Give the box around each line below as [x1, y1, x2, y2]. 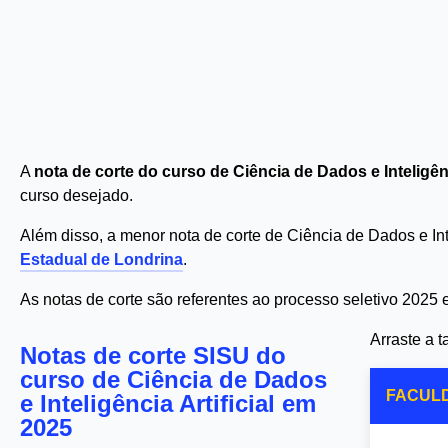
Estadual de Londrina [20, 251, 183, 268]
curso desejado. [20, 187, 133, 204]
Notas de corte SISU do [20, 342, 286, 369]
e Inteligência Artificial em [20, 390, 316, 417]
